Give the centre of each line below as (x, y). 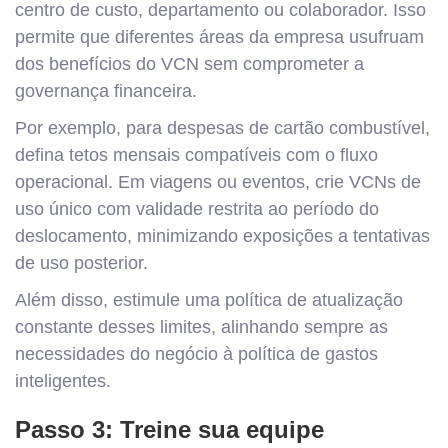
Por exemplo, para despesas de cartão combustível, (222, 128)
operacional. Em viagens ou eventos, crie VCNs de (218, 182)
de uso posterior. (81, 263)
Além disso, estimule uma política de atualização (209, 300)
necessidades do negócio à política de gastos (196, 354)
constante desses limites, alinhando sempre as (201, 327)
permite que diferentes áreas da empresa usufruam (219, 37)
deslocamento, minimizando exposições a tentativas (222, 236)
